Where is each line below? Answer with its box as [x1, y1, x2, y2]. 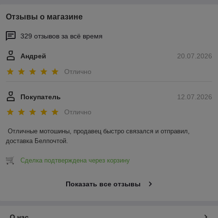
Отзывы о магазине [6, 13, 83, 21]
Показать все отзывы [65, 180, 141, 188]
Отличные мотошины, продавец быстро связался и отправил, [8, 127, 190, 135]
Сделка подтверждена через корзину [20, 157, 130, 164]
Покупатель [20, 92, 61, 101]
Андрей [20, 52, 46, 60]
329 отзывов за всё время [20, 32, 103, 40]
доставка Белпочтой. [6, 137, 68, 145]
